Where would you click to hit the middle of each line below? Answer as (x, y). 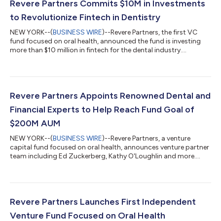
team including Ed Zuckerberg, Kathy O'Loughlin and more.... (105, 156)
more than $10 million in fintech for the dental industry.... (98, 50)
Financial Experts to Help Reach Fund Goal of (102, 109)
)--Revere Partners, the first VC (150, 32)
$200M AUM (35, 123)
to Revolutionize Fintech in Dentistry (85, 17)
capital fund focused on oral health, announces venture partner (110, 147)
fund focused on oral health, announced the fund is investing (105, 41)
